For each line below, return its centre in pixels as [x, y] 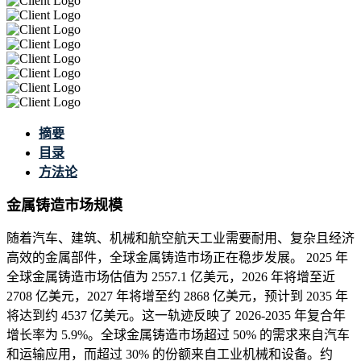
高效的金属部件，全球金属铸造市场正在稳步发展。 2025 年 [177, 258]
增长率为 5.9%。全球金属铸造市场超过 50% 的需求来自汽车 [178, 335]
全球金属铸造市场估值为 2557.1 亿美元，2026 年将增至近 [171, 277]
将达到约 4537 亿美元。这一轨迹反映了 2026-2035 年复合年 [176, 316]
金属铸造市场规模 [64, 206]
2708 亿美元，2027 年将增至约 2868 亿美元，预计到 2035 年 [177, 297]
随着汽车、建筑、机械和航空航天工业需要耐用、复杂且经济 [180, 239]
